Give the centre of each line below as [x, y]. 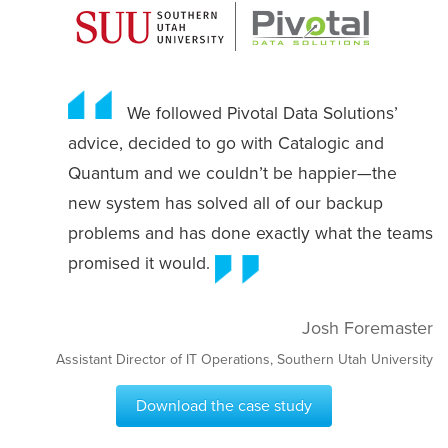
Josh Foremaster [367, 327]
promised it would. [141, 262]
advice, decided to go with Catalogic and [225, 142]
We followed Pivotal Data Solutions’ [259, 112]
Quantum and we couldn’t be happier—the [232, 172]
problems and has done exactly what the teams [250, 232]
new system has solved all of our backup [225, 202]
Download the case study [224, 405]
